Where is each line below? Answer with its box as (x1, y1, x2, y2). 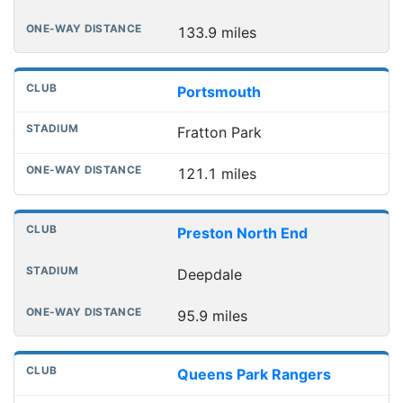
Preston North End (176, 223, 308, 242)
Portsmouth (176, 82, 261, 101)
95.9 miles (176, 306, 247, 325)
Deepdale (176, 264, 242, 283)
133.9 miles (176, 22, 256, 41)
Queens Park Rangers (176, 365, 331, 384)
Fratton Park (176, 123, 262, 142)
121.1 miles (176, 165, 256, 184)
